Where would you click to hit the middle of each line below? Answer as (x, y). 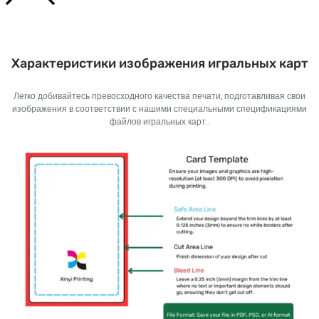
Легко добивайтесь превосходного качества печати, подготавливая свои (159, 96)
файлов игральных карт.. (159, 122)
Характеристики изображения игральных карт (159, 64)
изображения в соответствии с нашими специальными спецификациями (159, 109)
